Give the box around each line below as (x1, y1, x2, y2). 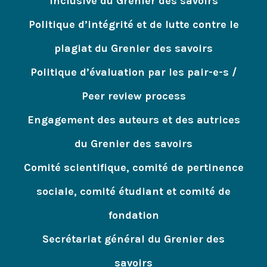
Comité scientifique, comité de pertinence (23, 160, 244, 174)
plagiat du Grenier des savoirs (54, 41, 213, 55)
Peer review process (81, 89, 186, 103)
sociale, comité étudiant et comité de (36, 184, 231, 198)
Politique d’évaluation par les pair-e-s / (30, 65, 237, 79)
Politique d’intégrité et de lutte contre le (28, 17, 239, 31)
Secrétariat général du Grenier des (42, 232, 225, 246)
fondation (108, 208, 159, 222)
